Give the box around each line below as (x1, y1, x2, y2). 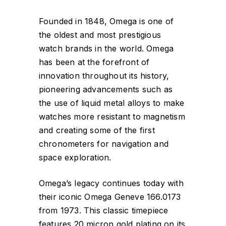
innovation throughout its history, (38, 70, 169, 81)
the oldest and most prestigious (38, 29, 161, 40)
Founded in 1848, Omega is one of (38, 16, 174, 26)
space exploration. (38, 152, 111, 162)
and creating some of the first (38, 125, 155, 135)
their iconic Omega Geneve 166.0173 (38, 191, 181, 202)
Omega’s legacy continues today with (38, 178, 184, 188)
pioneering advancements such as (38, 84, 173, 94)
